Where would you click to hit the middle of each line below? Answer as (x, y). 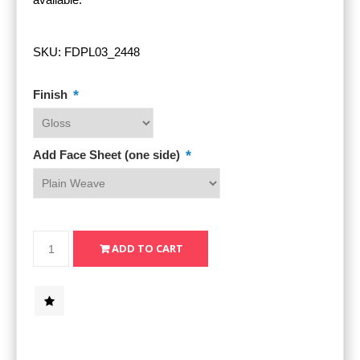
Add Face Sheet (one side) (108, 155)
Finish (52, 95)
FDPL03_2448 (102, 52)
